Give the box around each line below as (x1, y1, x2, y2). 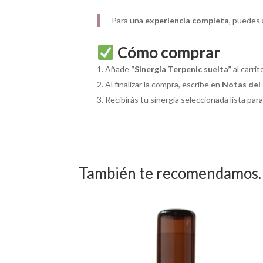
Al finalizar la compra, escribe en (105, 79, 222, 90)
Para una (112, 15, 146, 26)
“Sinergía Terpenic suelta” (131, 64, 232, 75)
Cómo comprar (117, 43, 221, 62)
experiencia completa (145, 15, 230, 26)
